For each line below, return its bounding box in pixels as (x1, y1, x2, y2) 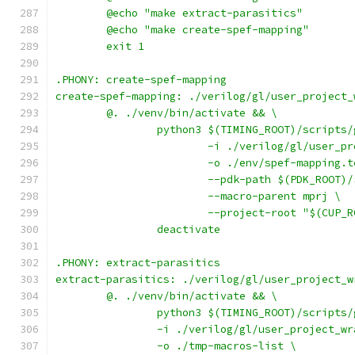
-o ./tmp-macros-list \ (157, 339, 296, 353)
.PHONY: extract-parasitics (55, 256, 220, 269)
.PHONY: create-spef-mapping (55, 73, 227, 86)
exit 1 (106, 40, 144, 53)
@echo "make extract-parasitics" (106, 6, 303, 20)
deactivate (157, 223, 220, 236)
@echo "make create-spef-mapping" (106, 23, 309, 36)
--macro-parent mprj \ (208, 189, 341, 203)
